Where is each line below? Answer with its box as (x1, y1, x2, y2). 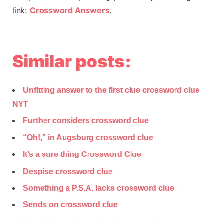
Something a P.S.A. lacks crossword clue (23, 183, 174, 192)
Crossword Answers (30, 5, 109, 16)
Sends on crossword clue (23, 200, 118, 209)
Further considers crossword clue (23, 116, 149, 125)
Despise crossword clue (23, 167, 112, 175)
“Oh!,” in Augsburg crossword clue (23, 133, 153, 142)
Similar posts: (12, 50, 131, 71)
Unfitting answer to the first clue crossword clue (23, 86, 199, 94)
